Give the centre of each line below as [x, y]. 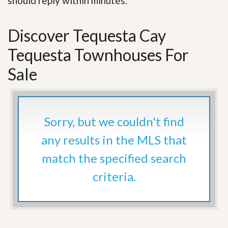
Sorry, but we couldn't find [114, 121]
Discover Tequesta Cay [87, 35]
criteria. [114, 176]
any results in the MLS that [114, 139]
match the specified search [114, 158]
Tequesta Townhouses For [98, 54]
